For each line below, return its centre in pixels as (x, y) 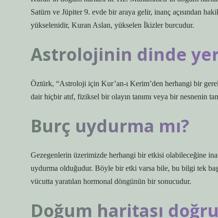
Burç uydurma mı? (110, 126)
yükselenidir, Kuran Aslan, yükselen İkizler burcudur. (112, 25)
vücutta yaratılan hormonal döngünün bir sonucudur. (111, 181)
